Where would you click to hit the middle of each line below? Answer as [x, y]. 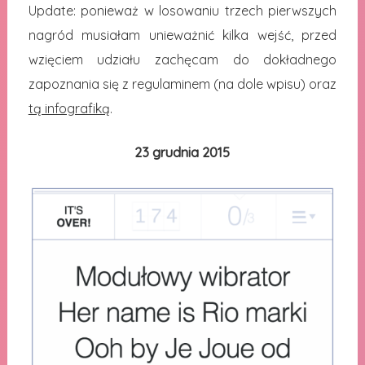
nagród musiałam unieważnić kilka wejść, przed [182, 35]
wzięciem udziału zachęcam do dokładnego [182, 60]
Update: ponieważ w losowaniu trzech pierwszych [182, 11]
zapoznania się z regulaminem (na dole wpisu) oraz [182, 84]
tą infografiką [69, 109]
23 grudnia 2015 [182, 153]
